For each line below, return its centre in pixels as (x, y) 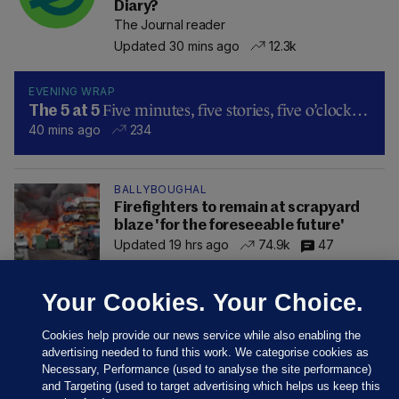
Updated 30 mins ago (177, 45)
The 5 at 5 (66, 111)
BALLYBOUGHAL (160, 189)
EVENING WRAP (72, 91)
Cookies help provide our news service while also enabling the (202, 335)
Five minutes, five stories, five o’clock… (235, 110)
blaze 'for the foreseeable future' (229, 225)
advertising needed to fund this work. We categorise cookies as (206, 352)
